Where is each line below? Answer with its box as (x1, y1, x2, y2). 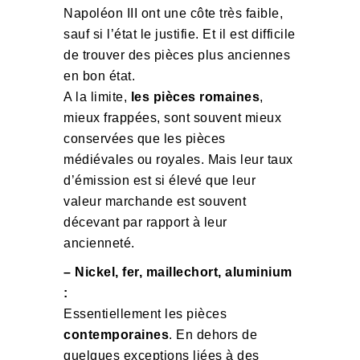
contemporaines (63, 328, 169, 342)
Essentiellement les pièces (63, 307, 227, 321)
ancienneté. (63, 236, 135, 250)
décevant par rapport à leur (63, 215, 227, 229)
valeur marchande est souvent (63, 194, 246, 208)
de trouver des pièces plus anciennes (63, 48, 290, 62)
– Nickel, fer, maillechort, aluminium (63, 265, 292, 279)
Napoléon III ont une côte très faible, (63, 6, 283, 20)
